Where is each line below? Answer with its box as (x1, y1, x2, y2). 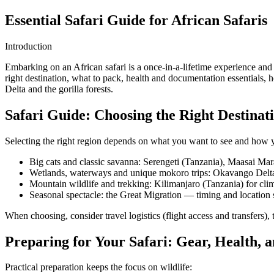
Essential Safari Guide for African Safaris (5, 12, 267, 28)
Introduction (5, 40, 52, 51)
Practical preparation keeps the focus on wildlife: (5, 262, 192, 273)
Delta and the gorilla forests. (5, 83, 113, 94)
